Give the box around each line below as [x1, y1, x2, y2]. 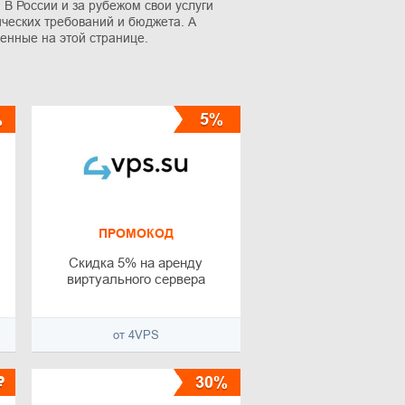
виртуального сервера [66, 271, 205, 287]
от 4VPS [112, 328, 159, 343]
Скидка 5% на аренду [69, 255, 203, 271]
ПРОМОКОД [98, 226, 174, 241]
